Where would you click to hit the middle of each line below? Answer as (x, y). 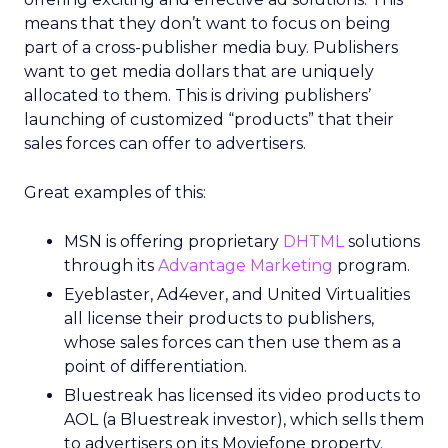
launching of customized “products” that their (209, 119)
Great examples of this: (115, 192)
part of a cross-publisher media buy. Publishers (211, 47)
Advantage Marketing (245, 265)
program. (371, 265)
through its (111, 265)
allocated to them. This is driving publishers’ (197, 95)
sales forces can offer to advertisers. (165, 143)
